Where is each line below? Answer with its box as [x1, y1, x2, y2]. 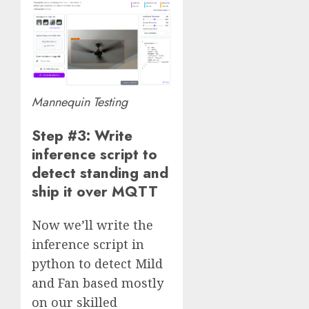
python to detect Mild [32, 255, 163, 272]
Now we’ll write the [32, 216, 153, 233]
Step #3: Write [32, 124, 132, 146]
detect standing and [32, 161, 168, 183]
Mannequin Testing [32, 92, 128, 111]
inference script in [32, 235, 144, 252]
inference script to [32, 143, 157, 165]
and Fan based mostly [32, 274, 163, 291]
